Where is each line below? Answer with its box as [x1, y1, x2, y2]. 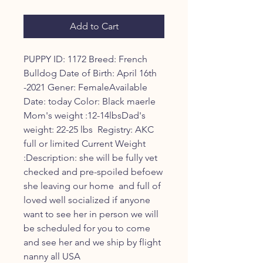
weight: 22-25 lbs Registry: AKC [23, 124, 154, 135]
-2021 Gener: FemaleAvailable [23, 82, 147, 93]
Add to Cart [69, 21, 119, 32]
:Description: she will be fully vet [23, 152, 157, 163]
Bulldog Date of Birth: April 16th [23, 68, 157, 79]
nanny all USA [23, 251, 80, 262]
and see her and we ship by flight [23, 237, 161, 248]
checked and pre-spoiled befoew [23, 166, 163, 177]
